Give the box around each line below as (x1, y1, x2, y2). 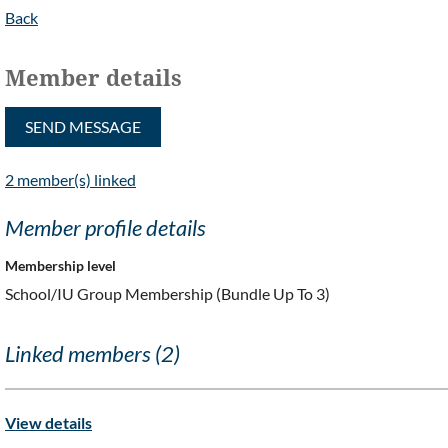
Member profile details (5, 213, 206, 241)
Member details (5, 65, 182, 91)
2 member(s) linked (5, 169, 136, 189)
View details (5, 413, 92, 433)
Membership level (5, 256, 116, 274)
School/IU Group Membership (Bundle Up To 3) (5, 283, 330, 303)
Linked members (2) (5, 340, 180, 368)
